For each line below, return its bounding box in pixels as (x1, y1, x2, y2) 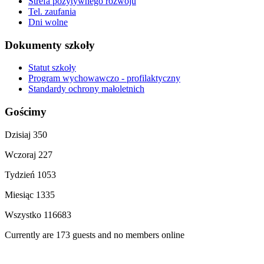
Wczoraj (5, 149, 38, 160)
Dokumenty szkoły (5, 38, 95, 51)
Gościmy (5, 105, 47, 118)
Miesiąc (5, 189, 36, 200)
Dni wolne (28, 16, 68, 27)
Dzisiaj (5, 129, 33, 140)
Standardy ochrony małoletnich (28, 84, 144, 94)
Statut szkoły (28, 62, 76, 73)
